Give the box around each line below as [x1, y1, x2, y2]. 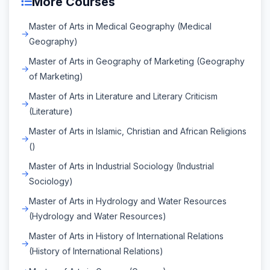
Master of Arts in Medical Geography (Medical [29, 20, 212, 31]
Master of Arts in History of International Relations [29, 230, 224, 241]
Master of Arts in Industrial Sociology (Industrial [29, 160, 214, 171]
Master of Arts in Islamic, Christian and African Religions [29, 125, 246, 136]
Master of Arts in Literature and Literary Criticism [29, 90, 218, 101]
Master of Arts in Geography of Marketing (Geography [29, 55, 245, 66]
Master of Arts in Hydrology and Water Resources [29, 195, 227, 206]
